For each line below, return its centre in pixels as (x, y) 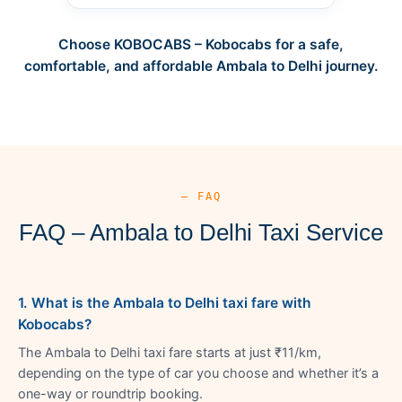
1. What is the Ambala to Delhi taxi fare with (165, 302)
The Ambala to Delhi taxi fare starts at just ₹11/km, (170, 352)
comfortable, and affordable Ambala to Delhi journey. (201, 66)
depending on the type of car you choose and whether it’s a (198, 373)
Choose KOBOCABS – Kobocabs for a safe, (201, 44)
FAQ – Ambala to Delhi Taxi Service (201, 232)
